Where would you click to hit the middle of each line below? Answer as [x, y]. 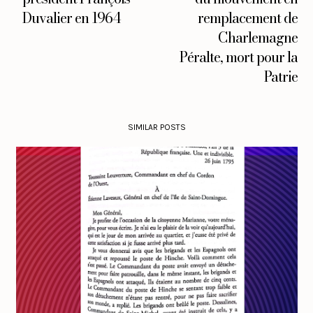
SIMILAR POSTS [156, 128]
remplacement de [247, 18]
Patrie [281, 77]
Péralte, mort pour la [238, 57]
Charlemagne [257, 38]
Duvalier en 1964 [72, 18]
